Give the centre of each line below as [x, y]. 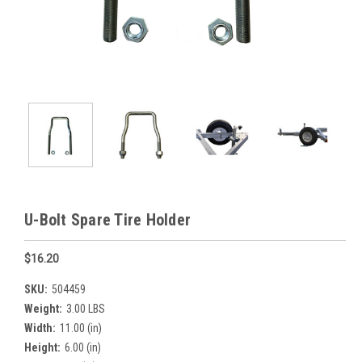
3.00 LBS [85, 308]
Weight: [43, 308]
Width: [40, 328]
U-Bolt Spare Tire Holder [107, 220]
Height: [42, 347]
